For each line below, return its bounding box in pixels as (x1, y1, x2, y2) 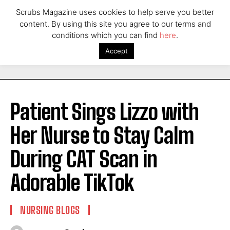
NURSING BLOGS (20, 204, 80, 217)
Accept (105, 47, 128, 55)
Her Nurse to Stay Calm (10, 123, 194, 149)
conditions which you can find (52, 30, 160, 41)
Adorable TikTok (10, 170, 133, 196)
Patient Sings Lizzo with (10, 99, 199, 125)
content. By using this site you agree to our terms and (19, 18, 211, 29)
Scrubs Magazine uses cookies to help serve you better (16, 7, 214, 17)
